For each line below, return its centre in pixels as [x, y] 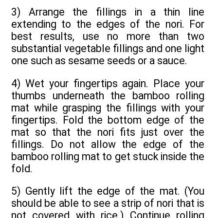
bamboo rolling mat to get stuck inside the [108, 156]
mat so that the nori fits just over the [108, 132]
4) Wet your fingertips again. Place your [108, 83]
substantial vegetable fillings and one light [108, 49]
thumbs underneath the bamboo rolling [108, 95]
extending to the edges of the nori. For [108, 24]
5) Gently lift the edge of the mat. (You [108, 191]
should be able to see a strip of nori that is [108, 203]
